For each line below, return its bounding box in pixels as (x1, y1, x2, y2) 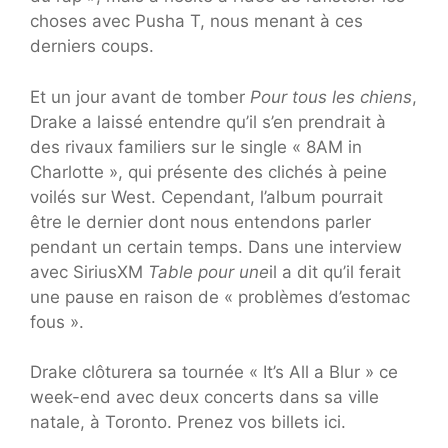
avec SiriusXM (30, 261, 148, 282)
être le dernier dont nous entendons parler (30, 211, 371, 232)
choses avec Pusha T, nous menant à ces (30, 11, 363, 32)
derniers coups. (30, 36, 154, 57)
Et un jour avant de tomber (30, 86, 250, 107)
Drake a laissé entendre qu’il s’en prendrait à (30, 111, 386, 132)
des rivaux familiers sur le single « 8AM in (30, 136, 362, 157)
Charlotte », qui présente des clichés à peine (30, 161, 387, 182)
